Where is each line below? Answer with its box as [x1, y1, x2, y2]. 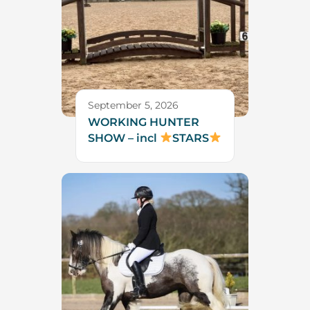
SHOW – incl [88, 131, 160, 145]
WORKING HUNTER [88, 115, 199, 129]
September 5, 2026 [88, 99, 179, 111]
